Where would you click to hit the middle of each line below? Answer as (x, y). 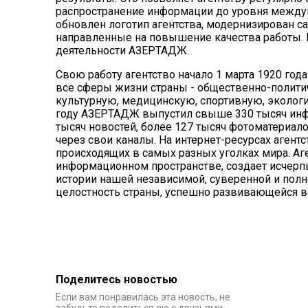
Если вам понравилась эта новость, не (143, 297)
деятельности (92, 50)
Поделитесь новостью (116, 279)
